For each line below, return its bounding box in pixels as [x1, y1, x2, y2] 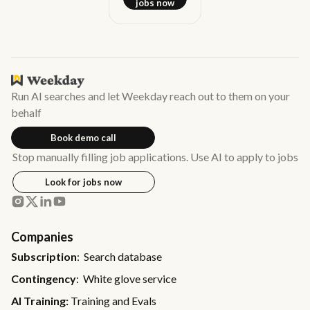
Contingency [11, 272, 76, 285]
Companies [11, 229, 73, 244]
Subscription [11, 250, 77, 263]
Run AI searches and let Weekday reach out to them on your [11, 89, 290, 103]
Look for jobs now [45, 176, 122, 188]
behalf [11, 106, 42, 120]
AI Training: [11, 294, 69, 307]
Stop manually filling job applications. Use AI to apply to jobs [12, 150, 298, 164]
